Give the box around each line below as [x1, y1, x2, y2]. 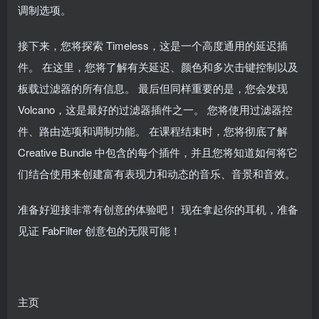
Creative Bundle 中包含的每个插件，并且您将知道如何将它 [18, 144, 298, 159]
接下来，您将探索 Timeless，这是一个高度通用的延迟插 [18, 37, 288, 53]
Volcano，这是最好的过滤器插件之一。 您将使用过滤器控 [18, 101, 293, 117]
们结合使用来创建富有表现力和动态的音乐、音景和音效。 [18, 165, 296, 181]
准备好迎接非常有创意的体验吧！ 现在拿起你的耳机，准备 [18, 201, 298, 216]
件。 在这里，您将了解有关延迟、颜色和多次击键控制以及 [18, 58, 298, 74]
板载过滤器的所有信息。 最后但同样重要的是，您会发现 [18, 80, 288, 95]
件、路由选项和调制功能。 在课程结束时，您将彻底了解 [18, 122, 288, 138]
